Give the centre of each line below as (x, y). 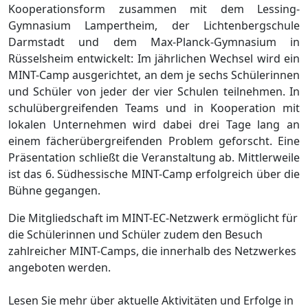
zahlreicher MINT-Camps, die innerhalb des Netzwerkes (152, 251)
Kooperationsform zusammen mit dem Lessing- (154, 9)
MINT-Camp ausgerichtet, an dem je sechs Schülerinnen (154, 75)
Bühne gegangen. (54, 191)
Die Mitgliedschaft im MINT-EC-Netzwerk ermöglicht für (153, 218)
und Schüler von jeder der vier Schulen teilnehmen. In (154, 92)
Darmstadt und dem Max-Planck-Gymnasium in (154, 42)
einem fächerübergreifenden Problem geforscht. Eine (154, 141)
